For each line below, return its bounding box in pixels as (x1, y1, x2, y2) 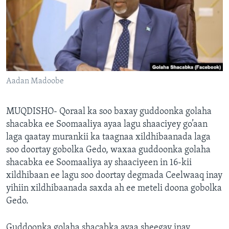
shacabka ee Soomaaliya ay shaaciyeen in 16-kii (6, 158, 192, 168)
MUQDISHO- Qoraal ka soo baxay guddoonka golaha (6, 107, 212, 117)
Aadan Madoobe (6, 77, 64, 86)
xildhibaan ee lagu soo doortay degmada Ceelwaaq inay (6, 171, 222, 181)
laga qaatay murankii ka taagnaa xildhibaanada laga (6, 132, 211, 143)
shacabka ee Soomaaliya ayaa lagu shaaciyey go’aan (6, 120, 208, 130)
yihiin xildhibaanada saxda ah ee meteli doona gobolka (6, 184, 222, 194)
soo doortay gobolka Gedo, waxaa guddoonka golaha (6, 145, 211, 155)
